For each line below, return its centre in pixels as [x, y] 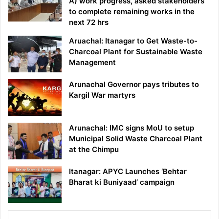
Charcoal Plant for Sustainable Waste [136, 52]
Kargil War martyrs [102, 95]
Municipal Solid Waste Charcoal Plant [136, 139]
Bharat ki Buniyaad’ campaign [122, 182]
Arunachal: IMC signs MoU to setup [131, 128]
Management [92, 63]
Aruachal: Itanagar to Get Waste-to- [133, 41]
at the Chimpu [94, 150]
